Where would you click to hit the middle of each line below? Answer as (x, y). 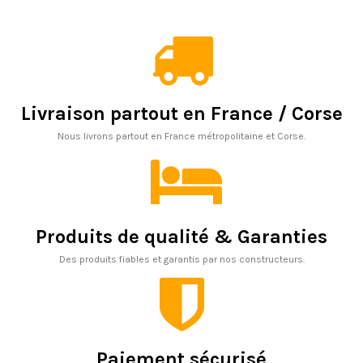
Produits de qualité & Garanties (181, 236)
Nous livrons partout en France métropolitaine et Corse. (181, 137)
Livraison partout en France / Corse (181, 114)
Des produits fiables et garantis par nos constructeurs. (181, 259)
